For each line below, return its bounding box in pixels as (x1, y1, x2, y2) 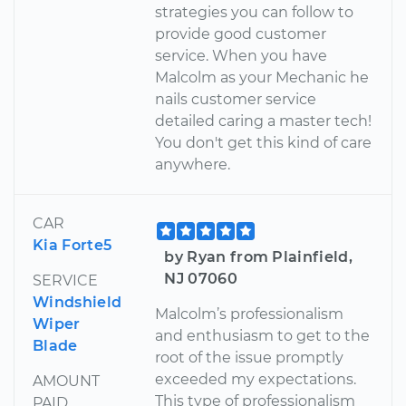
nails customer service (155, 91, 317, 109)
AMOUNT (33, 372, 100, 391)
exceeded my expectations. (155, 371, 357, 389)
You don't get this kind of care (155, 134, 372, 152)
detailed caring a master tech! (155, 112, 372, 130)
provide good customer (155, 25, 327, 43)
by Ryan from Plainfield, (164, 248, 353, 266)
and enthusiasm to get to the (155, 327, 371, 345)
